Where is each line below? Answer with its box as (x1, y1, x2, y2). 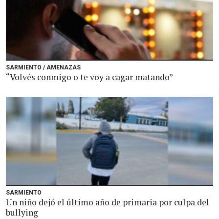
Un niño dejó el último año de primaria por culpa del (6, 197, 209, 208)
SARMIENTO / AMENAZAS (6, 64, 81, 71)
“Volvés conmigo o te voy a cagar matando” (6, 71, 173, 83)
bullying (6, 207, 38, 218)
